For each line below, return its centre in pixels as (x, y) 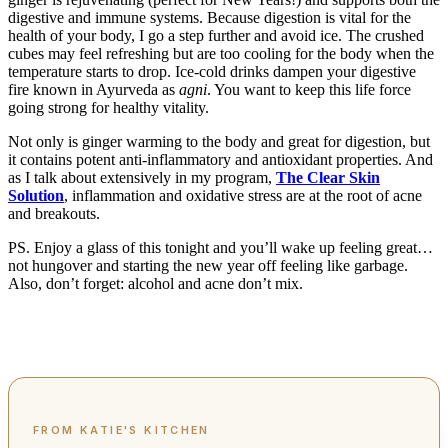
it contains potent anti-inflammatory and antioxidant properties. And (220, 159)
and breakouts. (56, 213)
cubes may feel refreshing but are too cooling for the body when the (221, 53)
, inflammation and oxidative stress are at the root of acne (243, 195)
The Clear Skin (328, 177)
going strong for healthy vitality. (108, 107)
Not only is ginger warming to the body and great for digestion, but (219, 141)
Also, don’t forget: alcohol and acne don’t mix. (155, 283)
